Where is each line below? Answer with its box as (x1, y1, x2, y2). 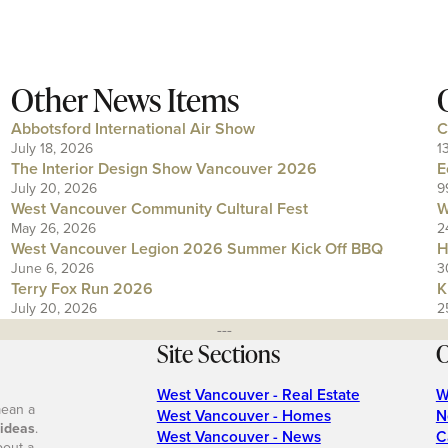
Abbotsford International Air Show (10, 116, 255, 140)
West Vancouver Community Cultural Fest (10, 196, 308, 220)
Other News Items (10, 76, 239, 122)
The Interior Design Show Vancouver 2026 (10, 156, 317, 180)
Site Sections (156, 336, 280, 370)
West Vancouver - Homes (156, 404, 331, 428)
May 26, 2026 (10, 217, 96, 239)
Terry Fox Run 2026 (10, 276, 153, 300)
